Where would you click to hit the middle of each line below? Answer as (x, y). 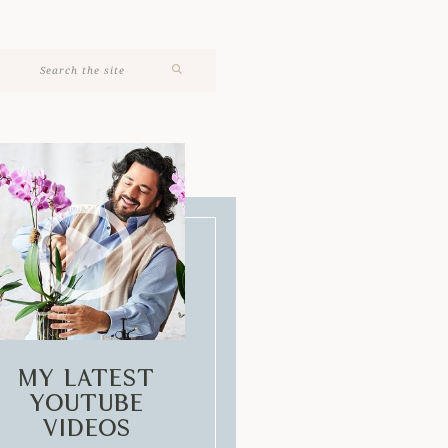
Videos (86, 428)
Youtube (86, 403)
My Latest (86, 378)
